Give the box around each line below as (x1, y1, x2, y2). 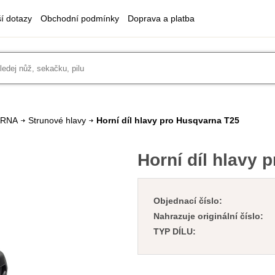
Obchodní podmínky (41, 14, 119, 23)
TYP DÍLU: (153, 227, 196, 236)
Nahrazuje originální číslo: (153, 211, 263, 221)
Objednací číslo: (153, 196, 222, 206)
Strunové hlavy (28, 115, 86, 125)
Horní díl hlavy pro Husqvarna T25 (96, 115, 239, 125)
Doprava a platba (128, 14, 195, 23)
